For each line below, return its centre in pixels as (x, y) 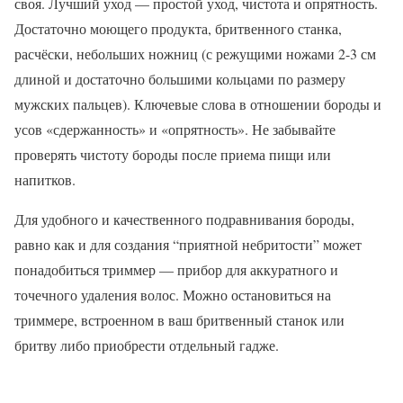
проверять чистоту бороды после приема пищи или (173, 155)
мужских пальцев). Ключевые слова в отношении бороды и (198, 104)
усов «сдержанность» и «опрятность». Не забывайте (175, 130)
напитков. (45, 180)
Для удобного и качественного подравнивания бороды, (184, 219)
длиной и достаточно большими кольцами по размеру (180, 79)
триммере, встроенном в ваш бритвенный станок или (179, 320)
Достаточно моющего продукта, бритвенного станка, (178, 29)
